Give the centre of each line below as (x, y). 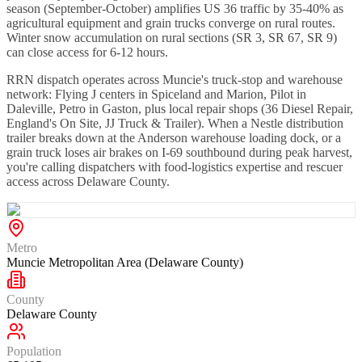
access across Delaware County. (88, 181)
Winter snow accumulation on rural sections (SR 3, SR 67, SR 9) (172, 37)
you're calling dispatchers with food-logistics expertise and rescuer (175, 166)
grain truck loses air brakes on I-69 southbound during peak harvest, (179, 152)
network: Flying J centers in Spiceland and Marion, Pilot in (156, 94)
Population (34, 351)
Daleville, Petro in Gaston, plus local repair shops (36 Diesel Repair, (180, 108)
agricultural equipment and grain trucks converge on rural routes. (171, 23)
